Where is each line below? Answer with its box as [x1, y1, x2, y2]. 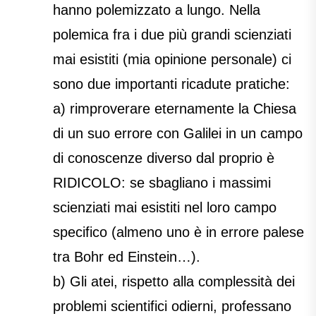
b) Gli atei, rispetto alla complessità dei [53, 274, 295, 290]
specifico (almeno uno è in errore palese [53, 224, 304, 241]
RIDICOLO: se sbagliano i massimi [53, 175, 271, 191]
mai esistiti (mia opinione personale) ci [53, 51, 291, 68]
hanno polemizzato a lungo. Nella [53, 2, 260, 18]
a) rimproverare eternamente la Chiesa [53, 101, 296, 117]
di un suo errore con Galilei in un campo [53, 126, 303, 142]
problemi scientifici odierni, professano [53, 298, 291, 315]
